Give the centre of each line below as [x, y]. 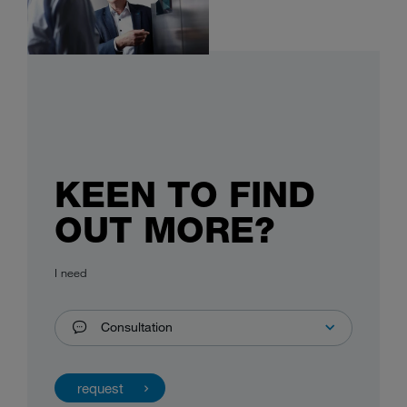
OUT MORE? [165, 231]
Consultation [137, 327]
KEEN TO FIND [185, 195]
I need [70, 273]
